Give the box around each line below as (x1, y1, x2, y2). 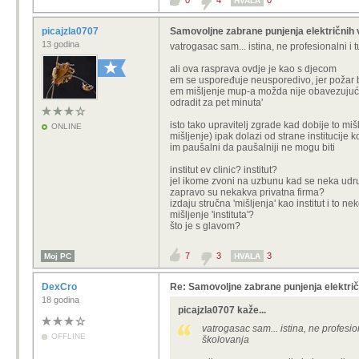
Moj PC (44, 252, 71, 260)
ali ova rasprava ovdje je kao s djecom (170, 63, 337, 75)
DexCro (42, 281, 79, 292)
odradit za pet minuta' (170, 97, 263, 108)
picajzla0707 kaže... (178, 305, 266, 316)
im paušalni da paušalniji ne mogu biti (170, 142, 335, 153)
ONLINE (51, 122, 82, 131)
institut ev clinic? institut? (170, 164, 277, 175)
